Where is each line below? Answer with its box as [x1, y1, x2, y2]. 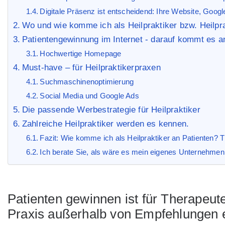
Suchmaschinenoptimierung [40, 77, 134, 86]
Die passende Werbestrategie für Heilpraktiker [22, 105, 200, 115]
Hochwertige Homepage [40, 49, 122, 58]
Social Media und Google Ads [40, 91, 139, 100]
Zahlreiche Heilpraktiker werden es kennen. [22, 119, 189, 129]
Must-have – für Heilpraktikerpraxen [22, 63, 161, 72]
